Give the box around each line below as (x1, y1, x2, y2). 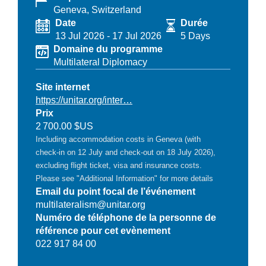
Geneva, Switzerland (53, 4, 141, 15)
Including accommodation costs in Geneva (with (36, 134, 201, 144)
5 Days (180, 30, 210, 41)
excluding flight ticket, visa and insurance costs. (36, 160, 202, 170)
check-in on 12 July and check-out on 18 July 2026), (36, 147, 216, 157)
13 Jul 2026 (55, 30, 104, 41)
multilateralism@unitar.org (36, 199, 145, 210)
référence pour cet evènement (36, 225, 170, 236)
